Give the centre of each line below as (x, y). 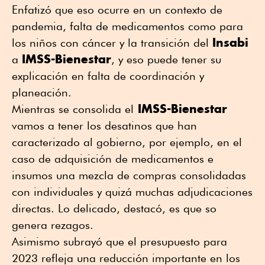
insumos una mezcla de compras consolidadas (129, 175)
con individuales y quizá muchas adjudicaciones (132, 192)
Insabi (230, 43)
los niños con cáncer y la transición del (112, 43)
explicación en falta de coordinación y (108, 76)
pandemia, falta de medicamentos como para (127, 26)
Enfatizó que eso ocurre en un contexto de (117, 10)
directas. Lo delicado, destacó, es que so (114, 209)
